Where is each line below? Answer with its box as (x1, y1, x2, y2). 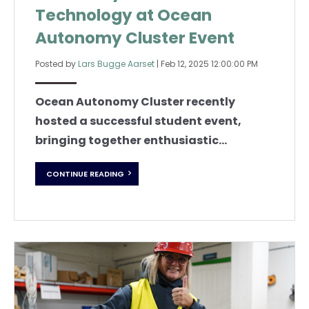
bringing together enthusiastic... (35, 132, 227, 148)
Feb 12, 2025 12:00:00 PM (161, 57, 258, 70)
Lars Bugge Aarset (78, 57, 154, 70)
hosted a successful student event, (35, 112, 241, 129)
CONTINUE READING (46, 168, 124, 180)
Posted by (35, 57, 78, 70)
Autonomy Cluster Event (35, 26, 235, 49)
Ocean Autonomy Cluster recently (35, 93, 235, 110)
